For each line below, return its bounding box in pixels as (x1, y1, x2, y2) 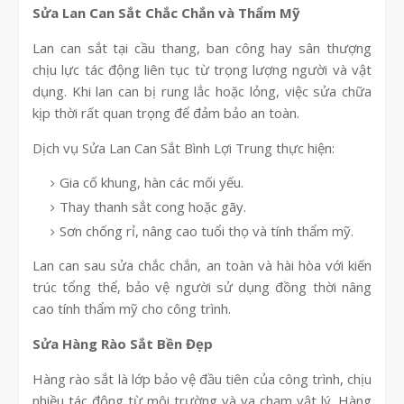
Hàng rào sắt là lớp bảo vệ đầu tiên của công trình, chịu (32, 370, 372, 389)
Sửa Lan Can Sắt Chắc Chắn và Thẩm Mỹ (32, 4, 300, 23)
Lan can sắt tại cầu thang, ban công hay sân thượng (32, 39, 372, 58)
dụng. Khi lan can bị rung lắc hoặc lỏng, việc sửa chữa (32, 82, 372, 101)
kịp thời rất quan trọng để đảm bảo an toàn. (32, 104, 299, 123)
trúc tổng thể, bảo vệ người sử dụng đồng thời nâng (32, 278, 372, 297)
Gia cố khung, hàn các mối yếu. (60, 173, 243, 192)
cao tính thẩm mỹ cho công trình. (32, 299, 231, 318)
